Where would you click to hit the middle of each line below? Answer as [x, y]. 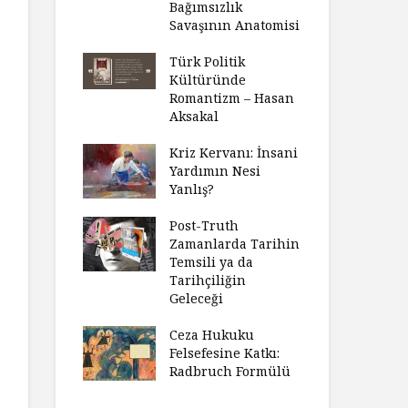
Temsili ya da [211, 262]
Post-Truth [204, 225]
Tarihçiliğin [208, 280]
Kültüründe [208, 80]
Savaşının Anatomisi [235, 25]
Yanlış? [192, 189]
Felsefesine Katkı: [224, 353]
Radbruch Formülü [230, 371]
